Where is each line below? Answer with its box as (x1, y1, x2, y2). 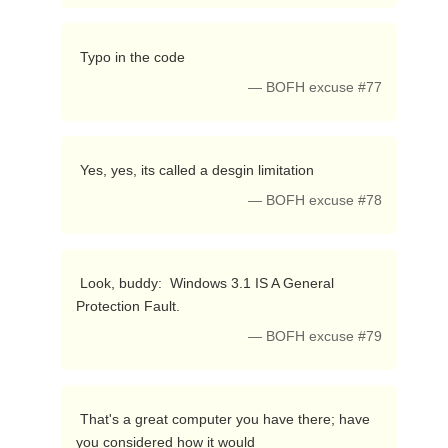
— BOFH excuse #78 (248, 193, 383, 208)
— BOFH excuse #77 (248, 80, 383, 95)
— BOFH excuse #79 (248, 329, 383, 344)
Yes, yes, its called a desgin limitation (79, 162, 318, 178)
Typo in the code (79, 49, 189, 65)
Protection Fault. (75, 298, 184, 314)
